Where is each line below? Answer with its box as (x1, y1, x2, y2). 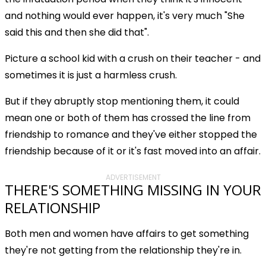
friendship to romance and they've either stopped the (5, 127, 257, 141)
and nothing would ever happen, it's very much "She (5, 8, 245, 23)
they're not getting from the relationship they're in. (5, 243, 242, 257)
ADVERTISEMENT (105, 172, 161, 182)
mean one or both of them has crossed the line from (5, 110, 251, 125)
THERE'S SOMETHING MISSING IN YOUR (5, 179, 261, 199)
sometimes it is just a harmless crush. (5, 68, 177, 82)
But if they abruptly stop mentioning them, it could (5, 94, 239, 108)
